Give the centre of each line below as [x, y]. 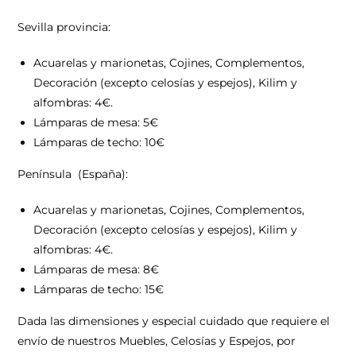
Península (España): [73, 174]
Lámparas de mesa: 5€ [96, 122]
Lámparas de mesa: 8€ [97, 269]
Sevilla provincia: [64, 27]
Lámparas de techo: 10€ [99, 142]
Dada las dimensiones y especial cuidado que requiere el [174, 321]
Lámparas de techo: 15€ [99, 289]
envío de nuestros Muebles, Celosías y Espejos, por [157, 341]
